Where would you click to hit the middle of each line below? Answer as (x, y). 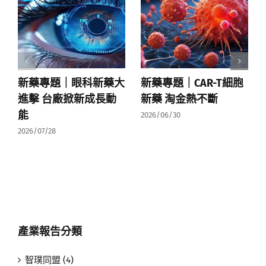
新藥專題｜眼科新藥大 (71, 83)
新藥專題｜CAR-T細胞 (192, 83)
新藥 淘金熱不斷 (179, 99)
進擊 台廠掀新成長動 (67, 99)
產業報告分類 (50, 232)
